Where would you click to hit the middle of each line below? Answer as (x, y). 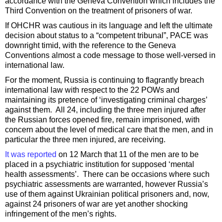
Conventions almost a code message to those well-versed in (110, 55)
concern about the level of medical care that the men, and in (109, 130)
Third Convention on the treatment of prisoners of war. (99, 11)
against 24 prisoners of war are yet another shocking (96, 204)
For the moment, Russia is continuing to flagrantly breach (105, 80)
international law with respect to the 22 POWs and (92, 90)
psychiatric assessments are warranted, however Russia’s (107, 184)
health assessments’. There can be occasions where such (107, 174)
